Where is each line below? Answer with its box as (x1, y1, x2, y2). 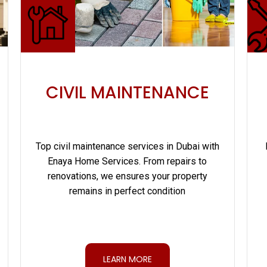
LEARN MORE (103, 253, 152, 265)
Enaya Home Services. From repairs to (48, 156, 207, 167)
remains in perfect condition (69, 185, 186, 197)
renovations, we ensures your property (47, 170, 207, 182)
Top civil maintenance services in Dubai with (35, 141, 219, 153)
